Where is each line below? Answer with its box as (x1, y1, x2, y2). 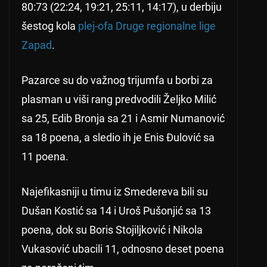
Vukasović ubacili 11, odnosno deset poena (21, 243, 224, 256)
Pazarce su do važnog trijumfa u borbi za (21, 74, 213, 87)
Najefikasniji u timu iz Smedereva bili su (21, 185, 208, 198)
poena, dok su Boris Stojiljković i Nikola (21, 223, 203, 237)
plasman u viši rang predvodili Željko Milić (21, 93, 216, 106)
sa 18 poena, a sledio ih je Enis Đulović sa (21, 131, 215, 144)
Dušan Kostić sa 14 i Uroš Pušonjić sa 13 (21, 204, 211, 218)
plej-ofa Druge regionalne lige (78, 20, 216, 33)
